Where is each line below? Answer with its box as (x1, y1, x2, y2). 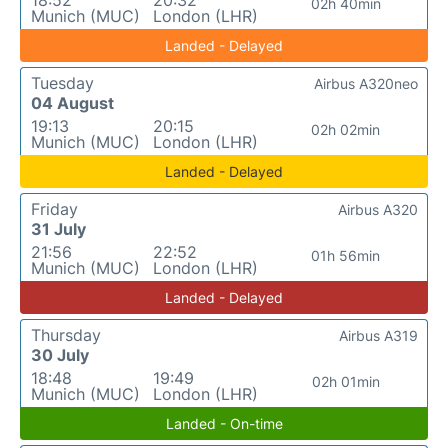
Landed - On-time (165, 415, 283, 433)
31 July (31, 219, 86, 240)
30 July (31, 345, 89, 366)
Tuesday (31, 73, 94, 94)
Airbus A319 (339, 327, 418, 345)
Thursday (31, 325, 101, 346)
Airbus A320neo (314, 75, 418, 93)
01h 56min (311, 247, 381, 265)
